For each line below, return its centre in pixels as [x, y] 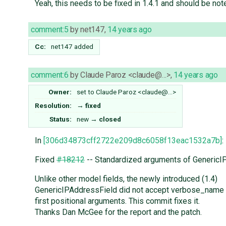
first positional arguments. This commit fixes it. [117, 201]
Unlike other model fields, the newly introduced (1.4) [126, 179]
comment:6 [50, 75]
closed [110, 119]
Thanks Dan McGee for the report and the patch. [118, 212]
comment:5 [50, 30]
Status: [61, 119]
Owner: [60, 92]
